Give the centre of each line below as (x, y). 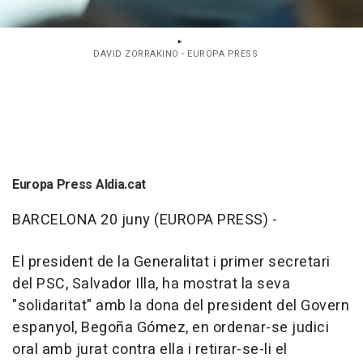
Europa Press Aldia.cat (79, 185)
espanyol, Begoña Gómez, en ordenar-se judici (171, 328)
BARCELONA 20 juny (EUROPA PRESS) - (145, 220)
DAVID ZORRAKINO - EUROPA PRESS (175, 54)
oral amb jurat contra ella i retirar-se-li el (150, 350)
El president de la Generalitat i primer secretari (171, 262)
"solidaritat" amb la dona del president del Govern (181, 306)
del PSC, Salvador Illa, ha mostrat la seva (151, 284)
